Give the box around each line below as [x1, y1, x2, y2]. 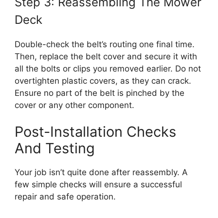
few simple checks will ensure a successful [15, 180, 182, 189]
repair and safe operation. [15, 192, 116, 201]
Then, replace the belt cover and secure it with [15, 51, 197, 61]
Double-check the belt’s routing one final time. [15, 39, 195, 49]
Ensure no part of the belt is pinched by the [15, 88, 184, 98]
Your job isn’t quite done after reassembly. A [15, 167, 188, 177]
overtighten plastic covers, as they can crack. [15, 75, 191, 86]
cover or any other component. [15, 100, 134, 110]
